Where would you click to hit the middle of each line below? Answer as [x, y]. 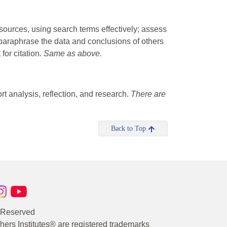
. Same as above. [71, 54]
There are [148, 94]
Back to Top [129, 129]
